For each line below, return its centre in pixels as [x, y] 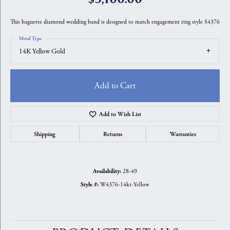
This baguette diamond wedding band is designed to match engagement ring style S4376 [115, 22]
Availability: [107, 172]
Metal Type [30, 39]
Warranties [183, 134]
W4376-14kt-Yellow [125, 185]
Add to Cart [115, 86]
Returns [113, 134]
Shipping [45, 134]
